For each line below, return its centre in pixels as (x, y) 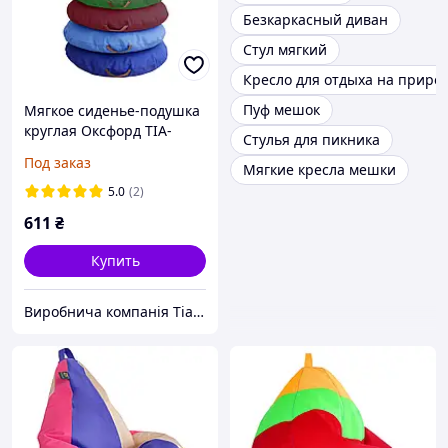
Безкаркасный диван (315, 20)
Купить (115, 261)
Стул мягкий (285, 50)
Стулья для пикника (311, 140)
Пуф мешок (281, 110)
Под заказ (57, 163)
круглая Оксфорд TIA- (98, 131)
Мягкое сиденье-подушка (112, 111)
